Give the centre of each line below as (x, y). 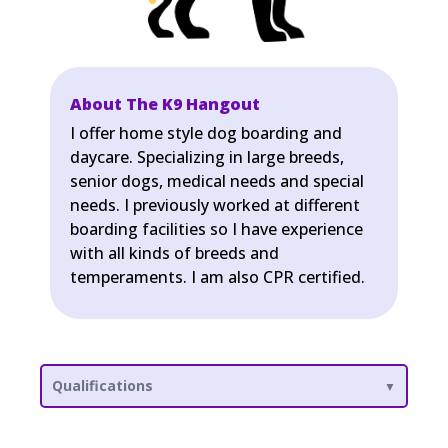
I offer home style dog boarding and (206, 133)
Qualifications (102, 385)
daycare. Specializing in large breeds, (207, 157)
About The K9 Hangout (165, 104)
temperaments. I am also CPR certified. (217, 277)
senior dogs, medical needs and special (217, 181)
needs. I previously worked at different (215, 205)
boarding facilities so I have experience (216, 229)
